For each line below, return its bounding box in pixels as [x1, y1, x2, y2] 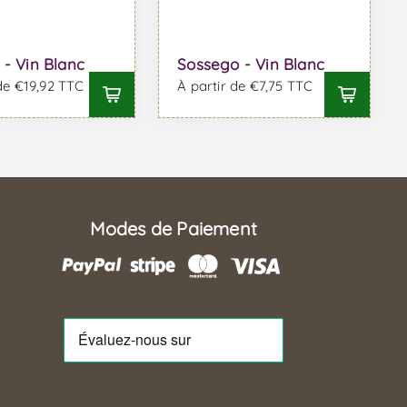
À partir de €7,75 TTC [177, 76, 313, 94]
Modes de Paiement [89, 217, 258, 241]
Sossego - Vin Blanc [177, 54, 325, 74]
